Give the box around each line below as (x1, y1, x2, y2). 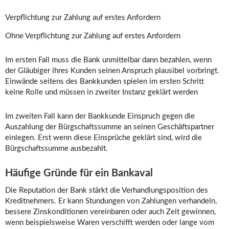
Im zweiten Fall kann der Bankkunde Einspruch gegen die (5, 112, 195, 121)
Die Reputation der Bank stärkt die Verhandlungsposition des (5, 187, 208, 195)
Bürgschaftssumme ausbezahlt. (5, 145, 108, 153)
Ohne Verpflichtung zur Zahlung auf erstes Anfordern (5, 32, 180, 40)
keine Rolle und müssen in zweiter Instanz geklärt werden (5, 88, 198, 97)
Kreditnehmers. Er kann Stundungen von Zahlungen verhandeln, (5, 197, 217, 205)
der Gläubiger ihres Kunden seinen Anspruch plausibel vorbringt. (5, 67, 219, 75)
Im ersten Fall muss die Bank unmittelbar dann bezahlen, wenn (5, 56, 212, 64)
